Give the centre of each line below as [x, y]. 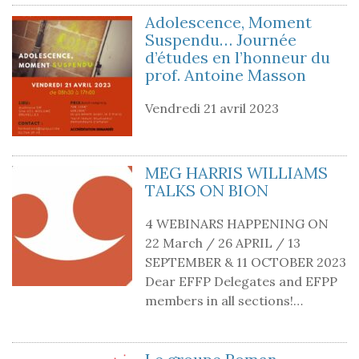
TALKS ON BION [207, 190]
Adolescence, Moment [228, 22]
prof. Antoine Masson [226, 75]
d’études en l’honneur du [238, 57]
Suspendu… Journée [221, 39]
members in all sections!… [224, 300]
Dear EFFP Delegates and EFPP [241, 281]
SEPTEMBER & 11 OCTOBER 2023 [246, 262]
